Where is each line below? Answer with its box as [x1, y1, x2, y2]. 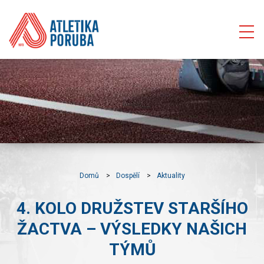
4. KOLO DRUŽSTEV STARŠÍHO [16, 199, 248, 218]
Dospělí [115, 171, 140, 180]
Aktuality [156, 171, 185, 180]
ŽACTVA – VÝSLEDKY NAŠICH [17, 219, 247, 239]
